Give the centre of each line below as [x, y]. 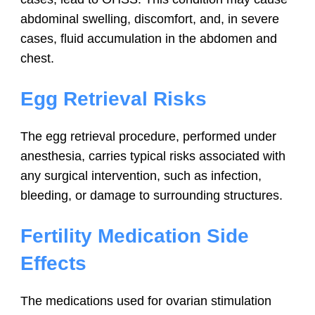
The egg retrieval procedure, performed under [148, 136]
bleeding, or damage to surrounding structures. [152, 195]
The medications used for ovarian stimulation [146, 301]
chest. [37, 58]
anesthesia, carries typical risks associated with [153, 156]
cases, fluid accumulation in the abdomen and [149, 38]
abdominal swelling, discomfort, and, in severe [150, 19]
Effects [53, 263]
